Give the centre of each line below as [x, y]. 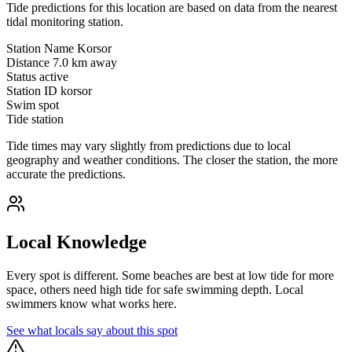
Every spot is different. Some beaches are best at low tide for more [170, 275]
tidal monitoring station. [65, 22]
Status [21, 77]
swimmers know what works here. [92, 303]
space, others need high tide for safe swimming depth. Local [155, 289]
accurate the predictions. [66, 174]
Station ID [32, 91]
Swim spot [33, 105]
